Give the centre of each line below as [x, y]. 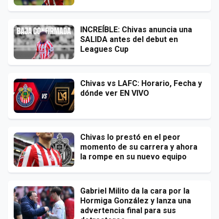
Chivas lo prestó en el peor [130, 137]
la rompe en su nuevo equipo [133, 156]
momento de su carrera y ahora [139, 147]
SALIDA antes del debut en [129, 39]
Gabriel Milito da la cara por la [135, 191]
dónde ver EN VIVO [115, 93]
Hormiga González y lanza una [136, 200]
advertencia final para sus [128, 210]
